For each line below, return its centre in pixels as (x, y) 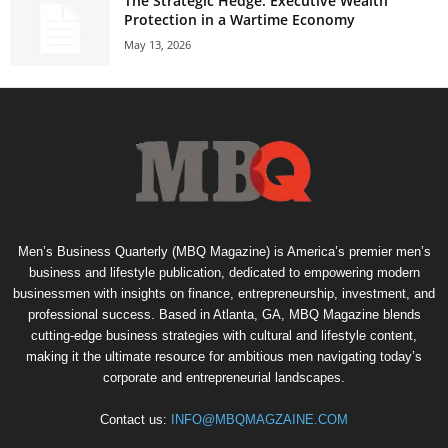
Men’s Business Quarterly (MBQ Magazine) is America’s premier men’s (224, 251)
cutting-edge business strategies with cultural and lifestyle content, (224, 335)
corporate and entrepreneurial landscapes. (224, 377)
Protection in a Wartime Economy (239, 19)
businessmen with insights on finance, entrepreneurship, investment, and (224, 293)
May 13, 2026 (157, 44)
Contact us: (135, 419)
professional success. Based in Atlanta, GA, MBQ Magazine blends (224, 314)
